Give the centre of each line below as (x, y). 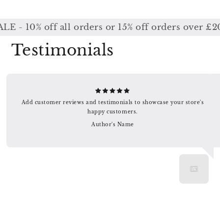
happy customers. (112, 112)
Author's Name (112, 125)
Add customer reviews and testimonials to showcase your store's (112, 103)
